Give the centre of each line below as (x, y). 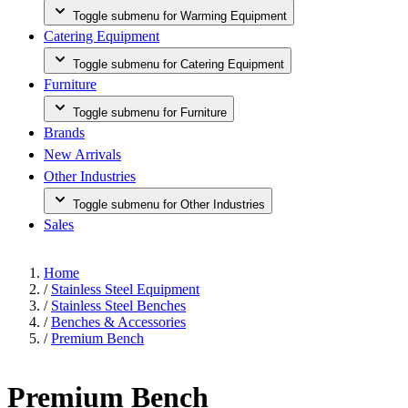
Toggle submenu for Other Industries (169, 204)
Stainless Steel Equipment (125, 289)
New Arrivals (82, 154)
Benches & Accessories (118, 322)
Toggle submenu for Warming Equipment (180, 16)
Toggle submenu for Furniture (150, 112)
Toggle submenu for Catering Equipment (178, 64)
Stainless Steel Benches (118, 306)
